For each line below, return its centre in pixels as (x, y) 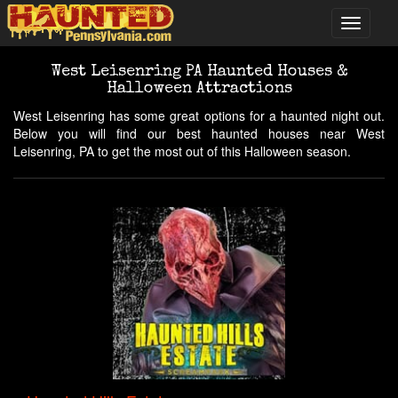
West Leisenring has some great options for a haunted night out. (199, 115)
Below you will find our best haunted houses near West (199, 133)
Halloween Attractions (199, 89)
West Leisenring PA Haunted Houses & (199, 72)
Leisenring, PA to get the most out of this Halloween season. (182, 151)
